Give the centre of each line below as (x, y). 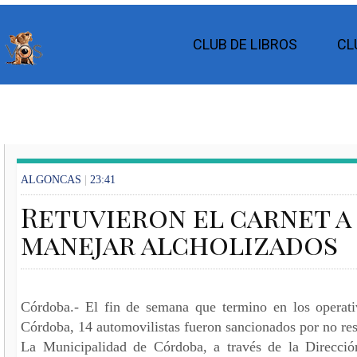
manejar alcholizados (179, 243)
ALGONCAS (51, 179)
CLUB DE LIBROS (245, 44)
